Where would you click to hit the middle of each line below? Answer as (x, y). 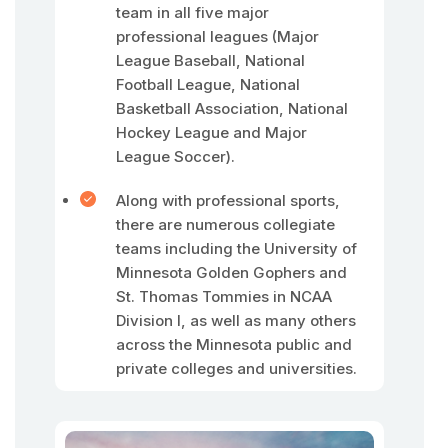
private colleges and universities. (236, 368)
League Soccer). (175, 156)
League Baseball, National (210, 60)
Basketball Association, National (232, 108)
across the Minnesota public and (234, 344)
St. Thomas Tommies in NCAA (224, 296)
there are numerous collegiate (225, 224)
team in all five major (192, 12)
